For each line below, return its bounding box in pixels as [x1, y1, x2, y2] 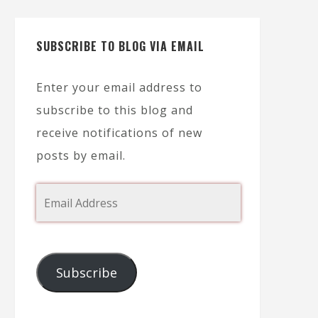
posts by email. [36, 148, 126, 164]
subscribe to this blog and [36, 102, 193, 119]
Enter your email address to [36, 79, 202, 96]
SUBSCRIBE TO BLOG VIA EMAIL [36, 38, 204, 55]
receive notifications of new [36, 125, 202, 141]
